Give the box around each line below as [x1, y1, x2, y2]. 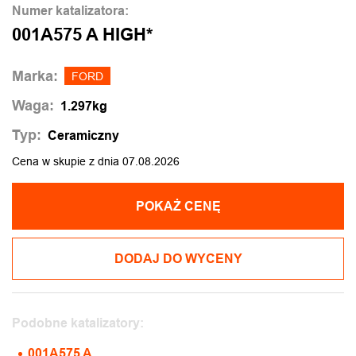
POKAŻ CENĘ [135, 199, 221, 213]
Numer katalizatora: [12, 4, 129, 17]
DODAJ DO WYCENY [114, 252, 242, 265]
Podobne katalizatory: [12, 316, 144, 330]
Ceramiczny [48, 128, 119, 142]
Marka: [12, 68, 58, 84]
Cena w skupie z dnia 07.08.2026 [12, 155, 180, 168]
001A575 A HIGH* [12, 25, 153, 44]
